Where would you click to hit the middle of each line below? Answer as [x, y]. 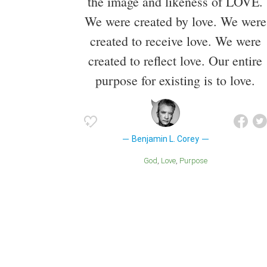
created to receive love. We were [175, 41]
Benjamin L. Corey [166, 139]
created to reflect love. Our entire [175, 60]
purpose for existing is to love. [175, 80]
